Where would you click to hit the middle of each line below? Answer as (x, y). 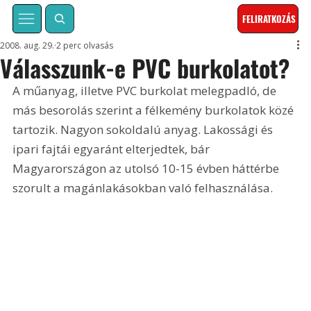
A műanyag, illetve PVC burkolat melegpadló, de (146, 91)
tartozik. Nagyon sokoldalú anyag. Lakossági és (144, 130)
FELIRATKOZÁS (269, 19)
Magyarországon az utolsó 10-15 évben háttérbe (148, 169)
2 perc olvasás (85, 46)
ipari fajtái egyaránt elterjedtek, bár (113, 149)
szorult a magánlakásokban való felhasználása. (143, 188)
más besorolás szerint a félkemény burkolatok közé (155, 110)
